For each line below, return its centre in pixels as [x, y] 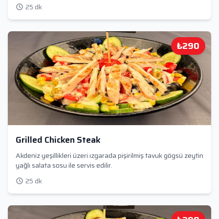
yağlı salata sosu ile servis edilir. [64, 165]
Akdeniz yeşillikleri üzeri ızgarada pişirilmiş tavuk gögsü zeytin [109, 155]
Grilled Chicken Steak [58, 140]
